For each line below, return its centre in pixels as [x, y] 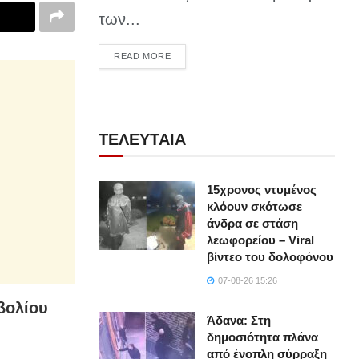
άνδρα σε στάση [253, 224]
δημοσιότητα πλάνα [263, 337]
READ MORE [143, 56]
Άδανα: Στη [239, 321]
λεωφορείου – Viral [261, 240]
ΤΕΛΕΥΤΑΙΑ [143, 140]
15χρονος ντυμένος [262, 190]
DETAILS [190, 56]
